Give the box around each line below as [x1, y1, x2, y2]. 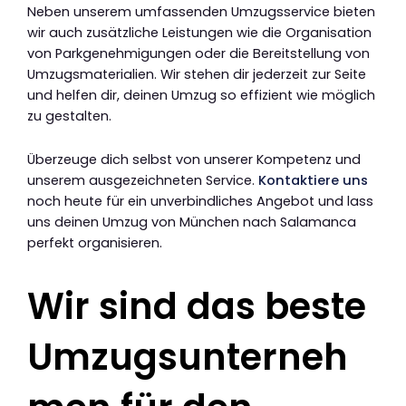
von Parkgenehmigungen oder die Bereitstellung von [27, 43, 370, 63]
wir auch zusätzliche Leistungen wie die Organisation [27, 23, 372, 42]
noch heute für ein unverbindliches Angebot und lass [27, 192, 373, 211]
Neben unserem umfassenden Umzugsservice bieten [27, 2, 375, 21]
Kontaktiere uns [258, 171, 368, 190]
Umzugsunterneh [27, 332, 348, 383]
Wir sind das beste [27, 281, 366, 333]
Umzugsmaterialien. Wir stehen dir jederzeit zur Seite [27, 64, 366, 83]
